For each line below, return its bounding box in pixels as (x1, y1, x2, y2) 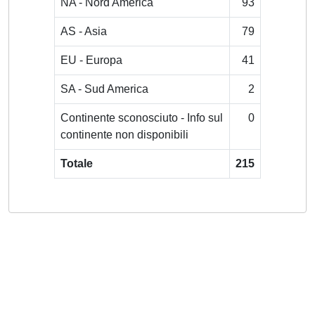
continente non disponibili (60, 129, 188, 141)
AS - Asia (60, 25, 107, 37)
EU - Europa (60, 54, 122, 66)
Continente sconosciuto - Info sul (60, 112, 223, 124)
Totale (60, 157, 93, 169)
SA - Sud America (60, 83, 148, 95)
